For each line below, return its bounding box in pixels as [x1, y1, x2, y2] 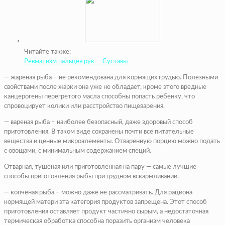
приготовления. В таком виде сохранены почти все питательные [4, 128, 194, 135]
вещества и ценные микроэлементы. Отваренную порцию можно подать [4, 138, 220, 145]
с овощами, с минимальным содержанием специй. [4, 147, 151, 154]
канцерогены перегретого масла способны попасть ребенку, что [4, 93, 195, 100]
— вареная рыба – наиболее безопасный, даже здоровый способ [4, 119, 193, 126]
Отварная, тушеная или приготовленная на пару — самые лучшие [4, 163, 196, 170]
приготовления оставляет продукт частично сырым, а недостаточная [4, 208, 208, 215]
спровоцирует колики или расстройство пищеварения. [4, 102, 165, 109]
